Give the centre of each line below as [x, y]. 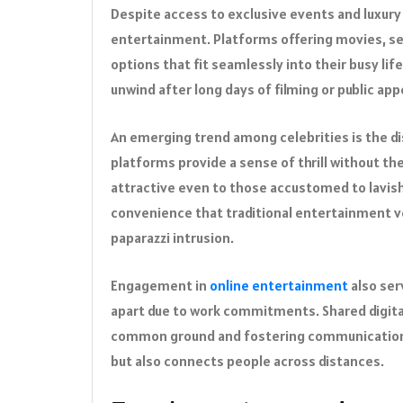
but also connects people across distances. [247, 361]
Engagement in [160, 286]
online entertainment [279, 286]
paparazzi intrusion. [172, 238]
